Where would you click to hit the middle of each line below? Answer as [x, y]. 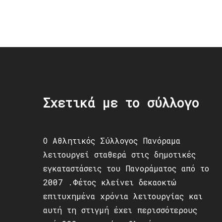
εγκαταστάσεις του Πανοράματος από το [126, 168]
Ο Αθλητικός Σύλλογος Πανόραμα [112, 140]
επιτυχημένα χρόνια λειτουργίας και [123, 196]
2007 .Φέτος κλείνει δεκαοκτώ [110, 182]
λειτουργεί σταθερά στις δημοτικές [119, 154]
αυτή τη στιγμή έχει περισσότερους [120, 210]
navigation [75, 13]
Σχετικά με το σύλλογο [121, 103]
